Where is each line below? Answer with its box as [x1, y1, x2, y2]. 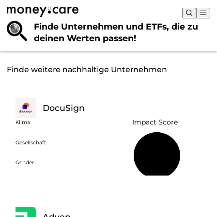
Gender [15, 159, 34, 166]
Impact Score [132, 118, 178, 127]
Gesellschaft [15, 139, 46, 146]
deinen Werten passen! [34, 32, 136, 43]
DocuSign [42, 103, 85, 113]
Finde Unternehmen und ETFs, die [34, 21, 187, 31]
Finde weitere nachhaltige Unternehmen [7, 64, 167, 74]
